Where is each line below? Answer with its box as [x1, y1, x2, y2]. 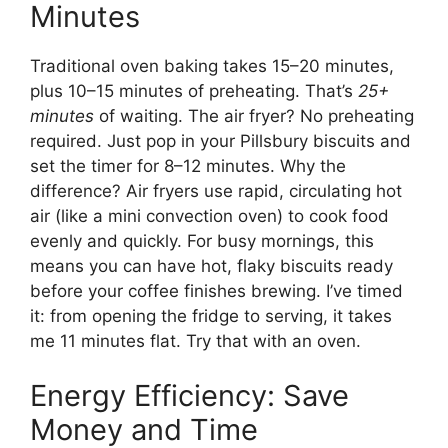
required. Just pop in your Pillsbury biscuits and [30, 130, 411, 151]
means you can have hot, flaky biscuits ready [30, 255, 393, 276]
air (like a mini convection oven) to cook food [30, 205, 389, 226]
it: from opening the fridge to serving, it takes [30, 305, 392, 326]
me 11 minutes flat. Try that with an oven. [30, 330, 361, 351]
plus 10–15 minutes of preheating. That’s [30, 80, 358, 101]
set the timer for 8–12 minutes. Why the [30, 155, 346, 176]
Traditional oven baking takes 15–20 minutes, [30, 55, 394, 76]
